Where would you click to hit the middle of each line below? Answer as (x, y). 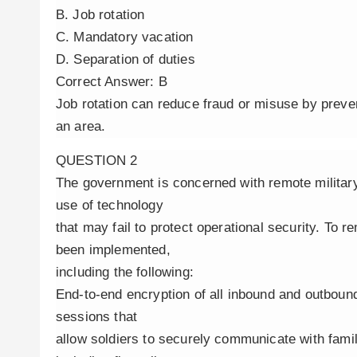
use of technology (110, 205)
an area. (81, 126)
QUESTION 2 (97, 161)
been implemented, (113, 250)
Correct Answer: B (112, 82)
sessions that (97, 317)
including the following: (125, 272)
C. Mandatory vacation (125, 37)
